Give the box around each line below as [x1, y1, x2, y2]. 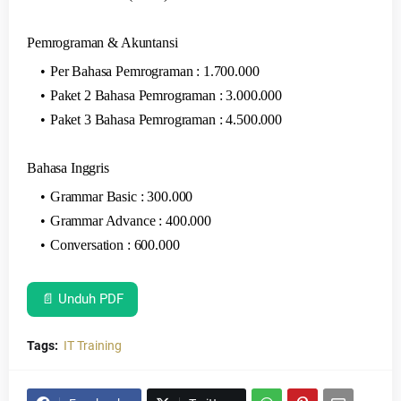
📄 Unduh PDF [41, 291, 124, 308]
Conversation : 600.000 [49, 237, 183, 253]
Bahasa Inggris [27, 160, 109, 176]
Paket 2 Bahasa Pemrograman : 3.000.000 [49, 88, 286, 104]
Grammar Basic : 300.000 [49, 189, 197, 205]
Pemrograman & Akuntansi [27, 35, 178, 51]
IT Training [64, 338, 122, 354]
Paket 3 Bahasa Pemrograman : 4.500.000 [49, 112, 282, 128]
